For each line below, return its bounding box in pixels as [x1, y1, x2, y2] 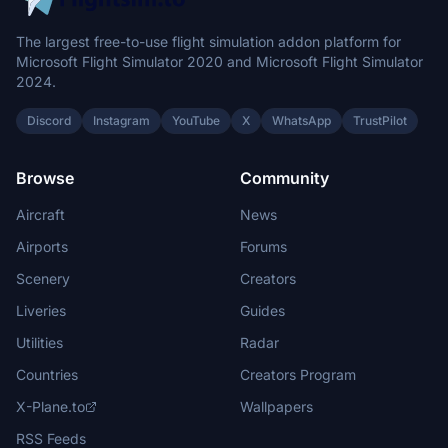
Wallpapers [240, 398, 313, 415]
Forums [240, 238, 287, 255]
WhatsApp [272, 113, 331, 128]
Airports [16, 238, 68, 255]
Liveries [16, 302, 66, 319]
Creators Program [240, 366, 356, 383]
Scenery [16, 270, 70, 287]
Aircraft [16, 206, 65, 223]
